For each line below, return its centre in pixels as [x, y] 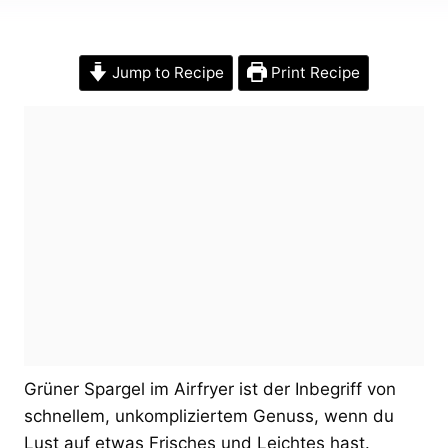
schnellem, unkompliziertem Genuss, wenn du [209, 415]
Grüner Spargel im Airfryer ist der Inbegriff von [210, 388]
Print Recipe [313, 72]
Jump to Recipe [166, 72]
